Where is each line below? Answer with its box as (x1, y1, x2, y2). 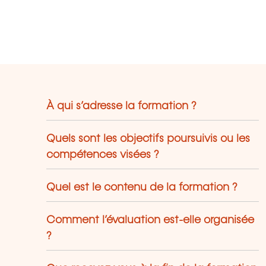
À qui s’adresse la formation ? (46, 101, 197, 112)
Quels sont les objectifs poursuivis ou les (46, 134, 251, 145)
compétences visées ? (46, 150, 160, 161)
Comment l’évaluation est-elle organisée (46, 215, 255, 226)
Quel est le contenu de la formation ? (46, 182, 238, 194)
